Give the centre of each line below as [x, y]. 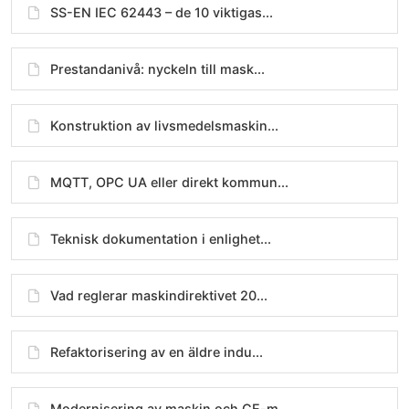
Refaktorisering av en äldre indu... [157, 352]
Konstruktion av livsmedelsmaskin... [164, 126]
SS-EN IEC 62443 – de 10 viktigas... [162, 13]
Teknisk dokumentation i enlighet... [161, 239]
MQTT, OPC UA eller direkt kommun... [169, 183]
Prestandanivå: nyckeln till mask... [157, 69]
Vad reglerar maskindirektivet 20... [159, 296]
